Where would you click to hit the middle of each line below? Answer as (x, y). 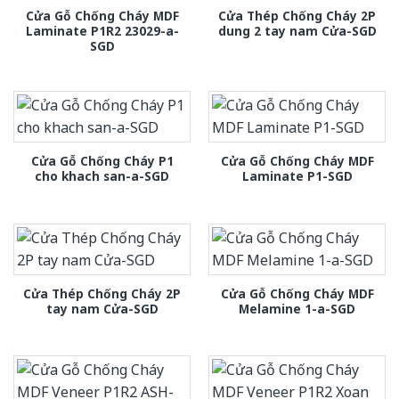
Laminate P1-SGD (297, 176)
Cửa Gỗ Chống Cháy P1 (102, 161)
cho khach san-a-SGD (102, 176)
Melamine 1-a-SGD (297, 309)
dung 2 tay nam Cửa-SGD (297, 31)
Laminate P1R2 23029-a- (102, 31)
